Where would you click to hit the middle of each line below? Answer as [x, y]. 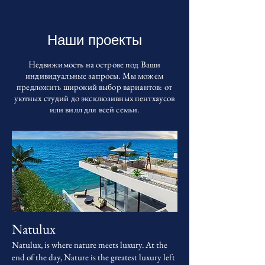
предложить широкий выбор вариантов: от [94, 87]
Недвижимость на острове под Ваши [94, 64]
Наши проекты [95, 40]
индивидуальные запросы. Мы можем [94, 75]
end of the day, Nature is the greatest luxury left [93, 257]
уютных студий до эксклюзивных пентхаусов [94, 98]
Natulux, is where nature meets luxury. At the [90, 245]
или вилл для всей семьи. [94, 109]
